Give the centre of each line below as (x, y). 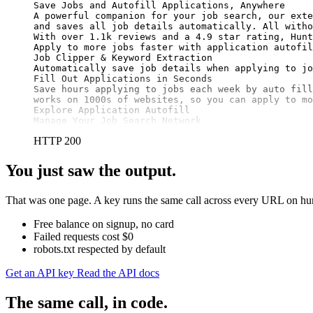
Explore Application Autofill (112, 110)
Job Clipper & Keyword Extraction (123, 57)
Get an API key (41, 272)
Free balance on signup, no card (104, 224)
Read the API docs (118, 272)
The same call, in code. (87, 302)
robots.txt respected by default (100, 249)
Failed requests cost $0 (83, 236)
